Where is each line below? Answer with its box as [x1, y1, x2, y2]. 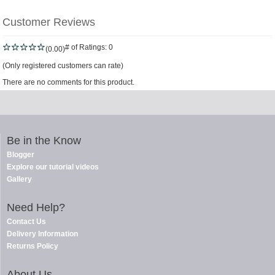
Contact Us [7, 217, 46, 226]
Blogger [7, 150, 34, 159]
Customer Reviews [2, 16, 95, 28]
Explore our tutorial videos [7, 163, 99, 171]
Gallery [7, 175, 32, 184]
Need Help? [7, 201, 65, 214]
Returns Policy [7, 242, 58, 250]
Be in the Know [7, 134, 81, 147]
